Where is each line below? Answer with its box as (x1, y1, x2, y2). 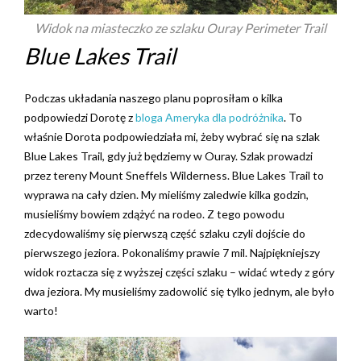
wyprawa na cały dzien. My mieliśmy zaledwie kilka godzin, (24, 188, 309, 201)
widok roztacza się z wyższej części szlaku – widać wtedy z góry (24, 265, 334, 279)
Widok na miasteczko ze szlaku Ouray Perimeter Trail (35, 20, 326, 35)
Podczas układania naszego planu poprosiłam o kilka (24, 91, 283, 105)
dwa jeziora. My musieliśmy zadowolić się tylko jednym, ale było (24, 284, 334, 298)
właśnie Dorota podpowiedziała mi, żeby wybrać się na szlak (24, 130, 320, 143)
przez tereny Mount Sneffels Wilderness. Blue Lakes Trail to (24, 168, 324, 182)
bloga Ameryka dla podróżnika (135, 110, 284, 124)
